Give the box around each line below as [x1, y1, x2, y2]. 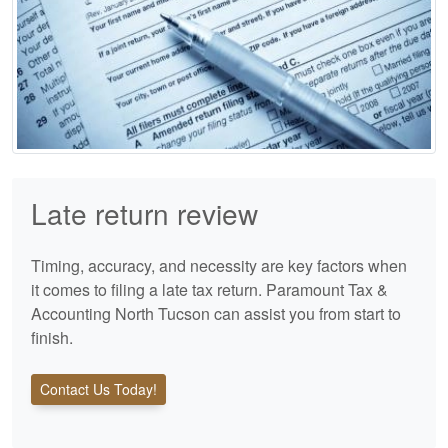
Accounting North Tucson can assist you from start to [31, 301, 401, 325]
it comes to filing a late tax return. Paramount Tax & [31, 277, 388, 301]
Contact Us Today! [40, 378, 157, 399]
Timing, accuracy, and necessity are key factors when [31, 253, 407, 277]
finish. [31, 325, 73, 349]
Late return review [31, 192, 258, 233]
